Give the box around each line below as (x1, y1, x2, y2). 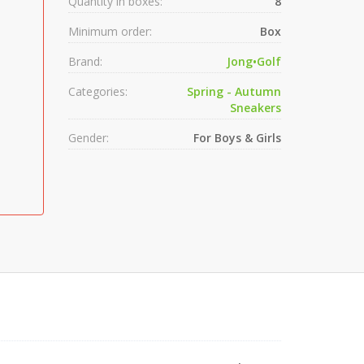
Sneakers (230, 100, 281, 115)
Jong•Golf (227, 54, 281, 69)
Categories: (67, 84, 128, 99)
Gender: (67, 130, 109, 145)
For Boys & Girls (193, 130, 281, 145)
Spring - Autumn (187, 84, 281, 99)
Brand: (67, 54, 102, 69)
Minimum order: (67, 24, 152, 39)
